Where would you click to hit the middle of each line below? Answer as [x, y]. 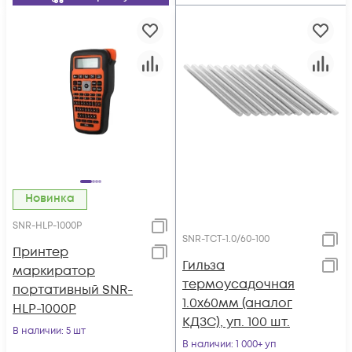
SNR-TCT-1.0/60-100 [226, 239]
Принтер [40, 252]
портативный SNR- [73, 290]
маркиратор [54, 271]
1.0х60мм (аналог [237, 303]
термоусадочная [238, 284]
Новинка [54, 198]
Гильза [203, 266]
